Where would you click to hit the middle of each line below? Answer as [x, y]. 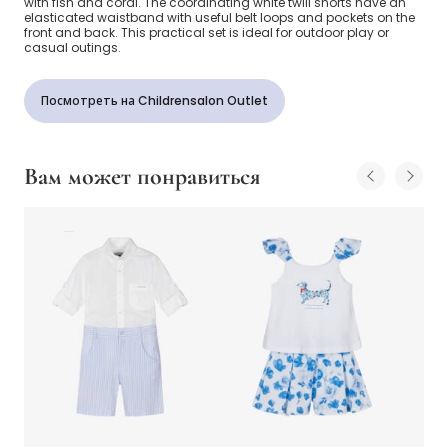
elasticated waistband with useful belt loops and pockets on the [219, 18]
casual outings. [72, 48]
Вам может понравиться [142, 177]
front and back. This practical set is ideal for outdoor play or [206, 33]
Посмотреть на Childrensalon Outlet [154, 101]
